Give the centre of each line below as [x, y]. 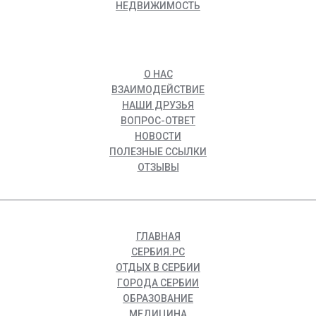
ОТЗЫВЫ [158, 168]
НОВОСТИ [158, 136]
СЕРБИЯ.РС [158, 252]
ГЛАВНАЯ [158, 237]
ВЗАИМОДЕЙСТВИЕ [158, 90]
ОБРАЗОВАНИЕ [158, 299]
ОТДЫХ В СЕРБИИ [158, 268]
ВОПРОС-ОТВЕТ [158, 121]
